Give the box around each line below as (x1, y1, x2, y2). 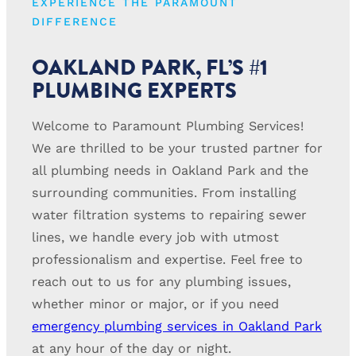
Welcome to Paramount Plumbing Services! (32, 118, 304, 133)
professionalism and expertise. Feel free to (32, 251, 303, 267)
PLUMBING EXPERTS (32, 75, 237, 106)
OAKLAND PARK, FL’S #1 (32, 52, 268, 83)
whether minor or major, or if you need (32, 296, 279, 311)
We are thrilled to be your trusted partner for (32, 140, 323, 156)
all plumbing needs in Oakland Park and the (32, 162, 308, 178)
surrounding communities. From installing (32, 184, 296, 200)
